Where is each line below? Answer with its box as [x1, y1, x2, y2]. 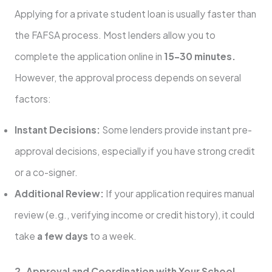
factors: [14, 93, 51, 105]
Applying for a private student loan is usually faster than [14, 8, 256, 20]
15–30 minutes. [163, 50, 236, 63]
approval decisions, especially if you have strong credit [14, 144, 255, 157]
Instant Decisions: [14, 123, 100, 135]
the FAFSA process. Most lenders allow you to [14, 29, 216, 41]
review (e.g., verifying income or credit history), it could [14, 208, 254, 220]
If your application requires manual [103, 187, 254, 199]
